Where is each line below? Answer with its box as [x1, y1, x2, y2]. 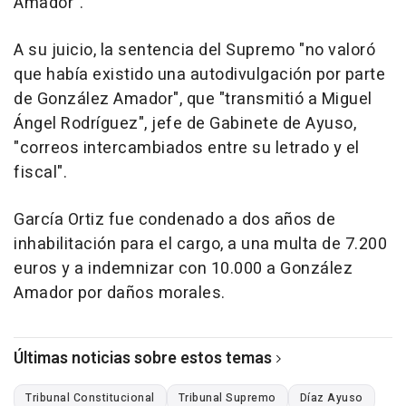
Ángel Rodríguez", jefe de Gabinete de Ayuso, [14, 111, 356, 136]
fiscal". [14, 159, 67, 185]
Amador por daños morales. [14, 280, 226, 305]
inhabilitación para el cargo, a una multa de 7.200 [14, 231, 387, 256]
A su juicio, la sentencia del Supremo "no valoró [14, 37, 375, 63]
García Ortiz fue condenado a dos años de [14, 207, 335, 232]
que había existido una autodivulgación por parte [14, 62, 385, 87]
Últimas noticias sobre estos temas [14, 345, 272, 371]
